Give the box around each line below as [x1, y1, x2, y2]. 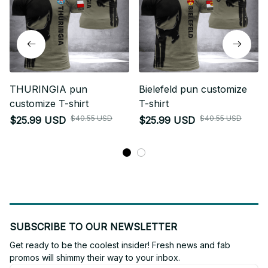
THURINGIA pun [10, 83, 87, 95]
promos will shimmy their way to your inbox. [10, 252, 180, 263]
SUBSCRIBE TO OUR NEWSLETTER [10, 221, 177, 233]
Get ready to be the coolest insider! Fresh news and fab [10, 240, 230, 250]
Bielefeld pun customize [139, 83, 247, 95]
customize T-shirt [10, 97, 89, 109]
